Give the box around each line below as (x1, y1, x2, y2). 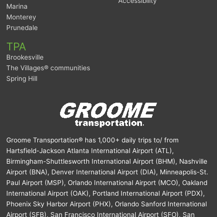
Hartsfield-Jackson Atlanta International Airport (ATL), (6, 146, 174, 155)
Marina (6, 2, 28, 11)
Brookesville (6, 53, 44, 62)
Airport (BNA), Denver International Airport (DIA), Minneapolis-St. (6, 168, 209, 176)
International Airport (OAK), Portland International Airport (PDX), (6, 189, 205, 197)
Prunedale (6, 24, 38, 32)
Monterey (6, 13, 37, 21)
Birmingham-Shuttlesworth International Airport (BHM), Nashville (6, 157, 208, 165)
